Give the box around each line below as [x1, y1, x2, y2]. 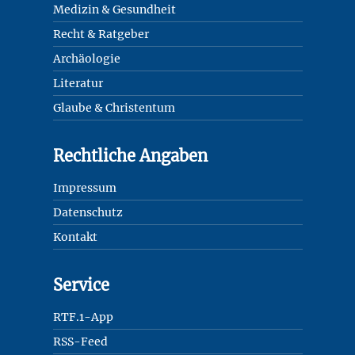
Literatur [52, 75, 103, 90]
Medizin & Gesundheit [52, 2, 176, 17]
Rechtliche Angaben [52, 145, 208, 166]
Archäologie [52, 51, 120, 66]
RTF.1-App [52, 309, 113, 324]
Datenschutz [52, 204, 123, 219]
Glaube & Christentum [52, 100, 175, 115]
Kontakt [52, 229, 97, 244]
